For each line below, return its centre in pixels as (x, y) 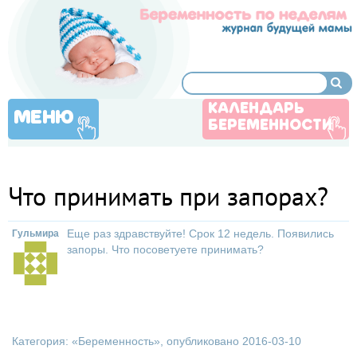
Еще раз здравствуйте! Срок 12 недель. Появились (200, 233)
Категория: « (45, 341)
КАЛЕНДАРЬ (256, 109)
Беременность (116, 341)
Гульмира (35, 233)
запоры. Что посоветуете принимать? (165, 249)
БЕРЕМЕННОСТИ (270, 126)
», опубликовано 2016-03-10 (228, 341)
